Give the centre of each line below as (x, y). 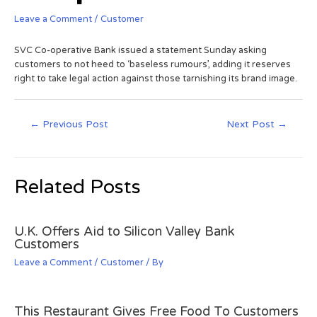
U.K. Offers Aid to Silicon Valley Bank (125, 232)
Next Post (252, 125)
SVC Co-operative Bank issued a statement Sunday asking (140, 51)
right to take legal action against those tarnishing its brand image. (156, 79)
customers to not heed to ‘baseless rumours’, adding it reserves (152, 65)
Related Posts (77, 187)
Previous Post (74, 125)
